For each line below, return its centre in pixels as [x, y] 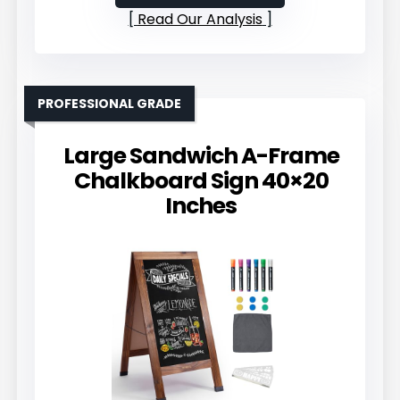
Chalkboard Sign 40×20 [201, 180]
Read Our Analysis [200, 19]
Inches [201, 205]
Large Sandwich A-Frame [201, 155]
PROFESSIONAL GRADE [110, 103]
